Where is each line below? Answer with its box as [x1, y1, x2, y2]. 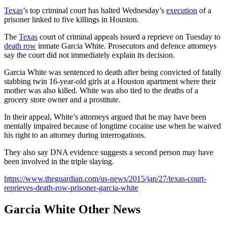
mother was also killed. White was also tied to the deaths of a [4, 86, 198, 95]
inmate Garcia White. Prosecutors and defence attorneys [36, 42, 216, 50]
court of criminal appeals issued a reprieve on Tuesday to [37, 32, 220, 41]
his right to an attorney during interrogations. [4, 131, 146, 139]
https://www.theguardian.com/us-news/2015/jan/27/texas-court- [4, 174, 206, 183]
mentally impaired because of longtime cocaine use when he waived [4, 122, 221, 130]
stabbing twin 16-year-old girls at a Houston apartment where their [4, 77, 216, 86]
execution [166, 6, 197, 15]
